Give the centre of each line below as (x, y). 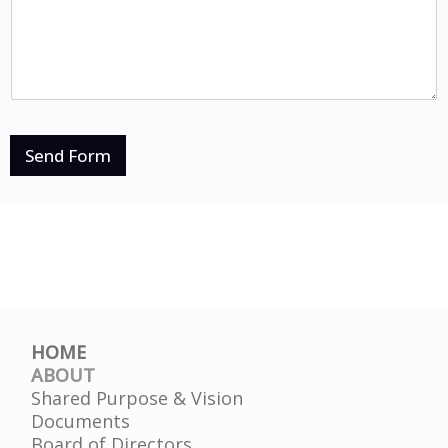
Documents (81, 420)
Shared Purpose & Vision (137, 397)
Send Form (68, 156)
